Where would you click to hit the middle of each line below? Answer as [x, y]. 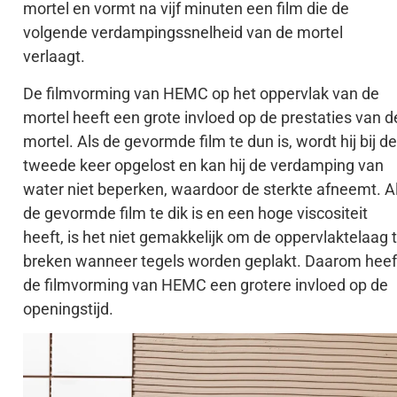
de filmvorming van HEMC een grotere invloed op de [206, 284]
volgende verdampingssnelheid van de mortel [183, 33]
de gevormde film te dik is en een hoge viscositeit [195, 213]
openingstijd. [68, 308]
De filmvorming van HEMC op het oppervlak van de [201, 93]
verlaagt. [54, 57]
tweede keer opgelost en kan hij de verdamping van [203, 165]
